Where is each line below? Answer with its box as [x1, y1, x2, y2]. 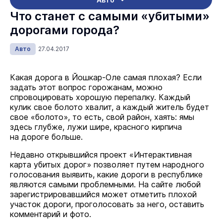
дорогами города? [10, 23, 119, 37]
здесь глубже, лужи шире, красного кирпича [10, 122, 182, 132]
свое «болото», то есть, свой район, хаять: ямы [10, 112, 194, 122]
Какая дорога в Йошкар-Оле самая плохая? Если [10, 72, 202, 82]
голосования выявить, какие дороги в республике [10, 169, 203, 179]
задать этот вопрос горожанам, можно [10, 82, 163, 92]
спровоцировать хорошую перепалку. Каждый [10, 92, 190, 102]
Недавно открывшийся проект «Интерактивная [10, 150, 192, 160]
